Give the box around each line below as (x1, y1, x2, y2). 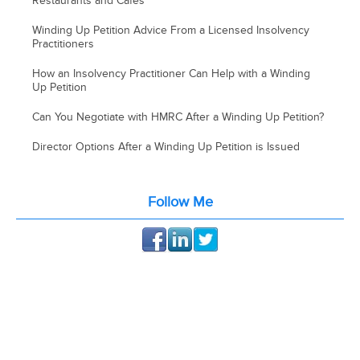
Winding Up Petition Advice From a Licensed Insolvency (32, 22, 310, 37)
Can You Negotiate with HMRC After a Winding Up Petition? (32, 109, 325, 124)
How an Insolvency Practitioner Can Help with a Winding (32, 66, 311, 80)
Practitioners (32, 36, 95, 51)
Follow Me (147, 193, 213, 211)
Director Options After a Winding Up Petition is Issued (32, 139, 301, 153)
